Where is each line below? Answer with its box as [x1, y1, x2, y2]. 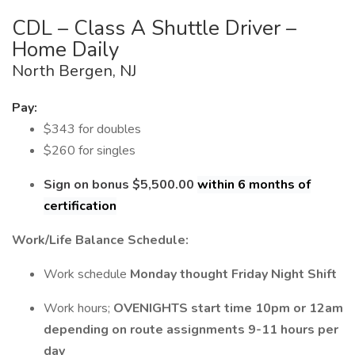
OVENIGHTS [113, 300, 191, 317]
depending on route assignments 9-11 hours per [44, 321, 338, 338]
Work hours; [44, 300, 113, 317]
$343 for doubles [44, 120, 141, 138]
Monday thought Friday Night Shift [130, 265, 337, 283]
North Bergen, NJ [12, 60, 136, 82]
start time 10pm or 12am [191, 300, 343, 317]
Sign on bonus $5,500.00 [44, 176, 197, 193]
